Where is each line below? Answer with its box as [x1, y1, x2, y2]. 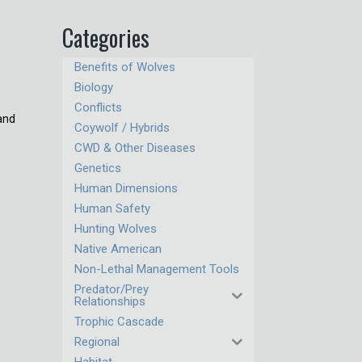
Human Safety [74, 201, 151, 216]
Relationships [74, 294, 146, 309]
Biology [74, 80, 114, 95]
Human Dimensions [74, 181, 179, 196]
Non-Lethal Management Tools [74, 262, 240, 276]
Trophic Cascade [74, 314, 165, 329]
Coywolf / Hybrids [74, 120, 170, 135]
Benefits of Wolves [74, 60, 176, 74]
